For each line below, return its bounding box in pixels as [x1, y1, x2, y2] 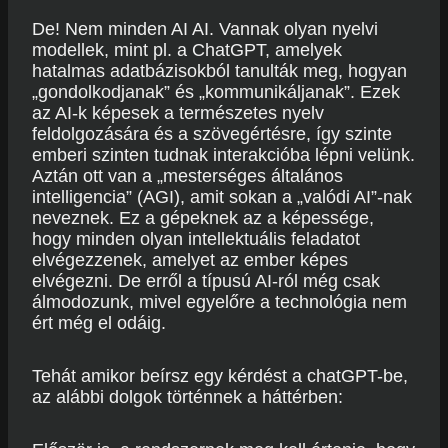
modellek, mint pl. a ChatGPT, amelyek [32, 40, 342, 60]
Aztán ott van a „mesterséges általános [32, 166, 343, 186]
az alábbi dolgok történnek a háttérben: [32, 387, 343, 407]
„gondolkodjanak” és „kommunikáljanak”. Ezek [32, 82, 400, 102]
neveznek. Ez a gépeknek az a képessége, [32, 208, 374, 228]
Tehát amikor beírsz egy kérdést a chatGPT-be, [32, 366, 408, 386]
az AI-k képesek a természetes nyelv [32, 103, 324, 123]
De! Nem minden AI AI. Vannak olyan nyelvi [32, 19, 378, 39]
